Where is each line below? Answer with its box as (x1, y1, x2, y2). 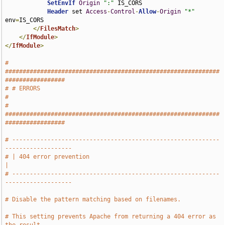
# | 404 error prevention (5, 153, 90, 160)
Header (47, 8, 69, 15)
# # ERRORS (5, 85, 41, 92)
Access (86, 8, 107, 15)
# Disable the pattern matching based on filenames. (5, 196, 181, 203)
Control (110, 8, 136, 15)
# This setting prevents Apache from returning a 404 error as (5, 213, 216, 220)
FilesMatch (40, 25, 76, 32)
